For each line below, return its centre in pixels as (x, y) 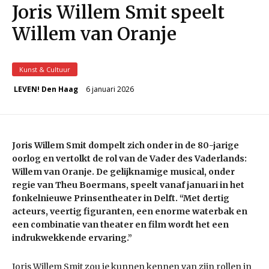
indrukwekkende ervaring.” (72, 238)
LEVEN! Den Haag (46, 89)
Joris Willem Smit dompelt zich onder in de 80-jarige (125, 146)
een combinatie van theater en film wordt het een (120, 225)
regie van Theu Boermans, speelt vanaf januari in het (128, 185)
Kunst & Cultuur (45, 69)
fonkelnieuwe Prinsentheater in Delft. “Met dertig (121, 198)
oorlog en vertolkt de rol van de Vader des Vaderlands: (129, 159)
